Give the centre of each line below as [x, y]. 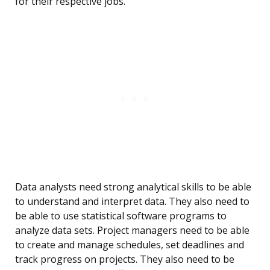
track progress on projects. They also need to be [125, 259]
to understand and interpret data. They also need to [132, 202]
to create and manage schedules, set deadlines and [130, 245]
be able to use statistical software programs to [121, 216]
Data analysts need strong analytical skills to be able [133, 187]
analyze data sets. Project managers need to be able [132, 231]
